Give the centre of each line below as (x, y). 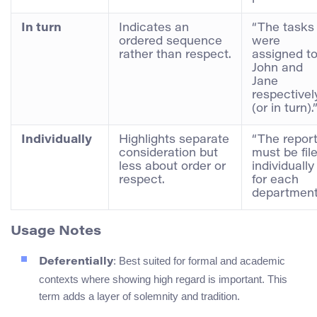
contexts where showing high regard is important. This (163, 279)
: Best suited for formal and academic (199, 261)
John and (277, 68)
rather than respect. (175, 55)
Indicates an (154, 28)
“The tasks (283, 28)
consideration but (168, 153)
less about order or (172, 167)
